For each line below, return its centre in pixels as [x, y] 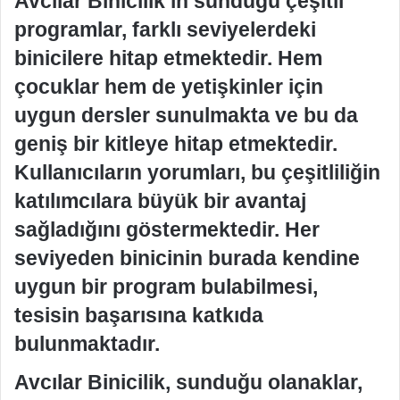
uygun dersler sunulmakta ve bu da [186, 115]
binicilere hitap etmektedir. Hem [168, 58]
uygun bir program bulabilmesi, [166, 286]
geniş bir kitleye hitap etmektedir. [176, 143]
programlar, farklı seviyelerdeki [165, 29]
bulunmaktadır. [87, 343]
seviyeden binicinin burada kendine [187, 258]
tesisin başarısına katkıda [139, 315]
